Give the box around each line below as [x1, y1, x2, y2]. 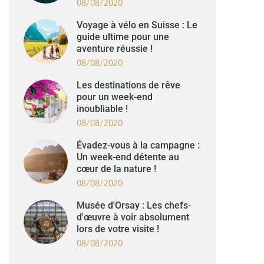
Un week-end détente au [77, 151, 180, 163]
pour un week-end [77, 91, 153, 103]
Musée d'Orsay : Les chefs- [77, 199, 192, 211]
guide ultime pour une [77, 31, 170, 42]
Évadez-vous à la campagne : [77, 139, 200, 151]
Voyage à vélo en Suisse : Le [77, 19, 198, 31]
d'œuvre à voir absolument [77, 211, 190, 223]
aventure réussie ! [77, 42, 153, 54]
